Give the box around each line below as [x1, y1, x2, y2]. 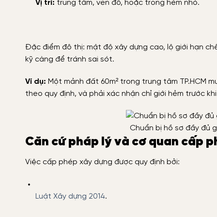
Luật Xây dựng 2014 [35, 192, 105, 201]
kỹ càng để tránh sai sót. [25, 55, 114, 63]
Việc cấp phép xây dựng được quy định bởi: [25, 158, 180, 167]
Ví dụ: [25, 77, 46, 86]
